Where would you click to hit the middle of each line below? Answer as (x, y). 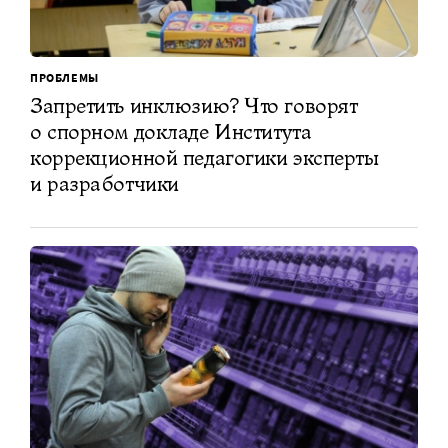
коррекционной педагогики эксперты (204, 158)
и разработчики (104, 184)
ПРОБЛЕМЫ (64, 78)
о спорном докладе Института (171, 132)
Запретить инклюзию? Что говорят (194, 106)
